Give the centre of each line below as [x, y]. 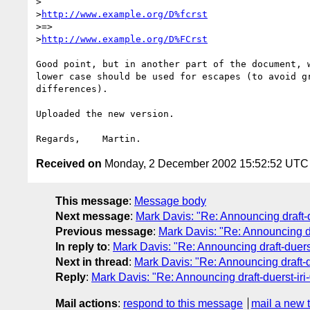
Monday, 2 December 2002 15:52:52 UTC [205, 163]
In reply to [81, 246]
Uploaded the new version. [105, 113]
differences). [72, 89]
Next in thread [92, 262]
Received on [69, 163]
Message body [170, 201]
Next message [93, 216]
